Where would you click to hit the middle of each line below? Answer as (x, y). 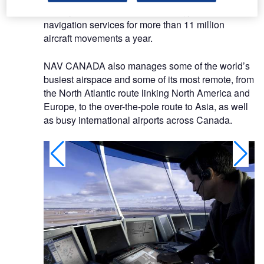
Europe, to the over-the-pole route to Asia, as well (146, 106)
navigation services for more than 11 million (134, 24)
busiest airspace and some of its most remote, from (149, 79)
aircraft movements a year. (98, 38)
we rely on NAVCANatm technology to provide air (146, 11)
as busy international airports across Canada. (138, 120)
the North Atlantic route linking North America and (147, 93)
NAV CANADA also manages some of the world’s (147, 65)
